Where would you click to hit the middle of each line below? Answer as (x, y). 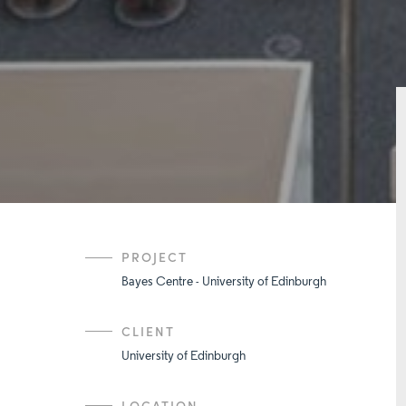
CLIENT (149, 330)
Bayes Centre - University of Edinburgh (224, 282)
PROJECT (155, 256)
